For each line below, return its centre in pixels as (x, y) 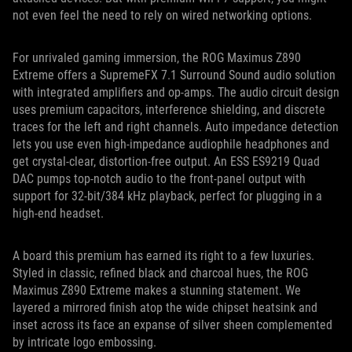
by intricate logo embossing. (88, 343)
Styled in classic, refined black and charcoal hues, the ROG (160, 273)
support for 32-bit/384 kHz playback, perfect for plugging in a (167, 196)
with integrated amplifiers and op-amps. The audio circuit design (176, 93)
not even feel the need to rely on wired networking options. (165, 16)
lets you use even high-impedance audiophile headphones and (171, 145)
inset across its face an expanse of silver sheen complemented (172, 325)
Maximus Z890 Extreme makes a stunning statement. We (157, 291)
